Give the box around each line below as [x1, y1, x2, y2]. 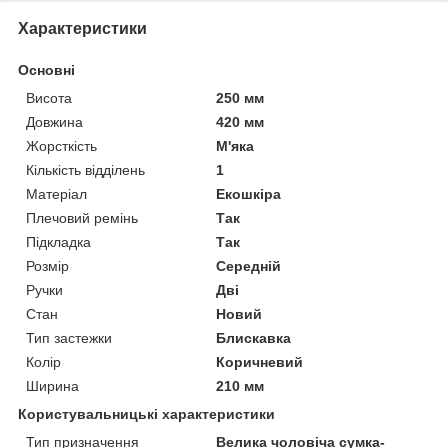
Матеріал [26, 186, 87, 203]
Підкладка [26, 234, 91, 251]
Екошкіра [216, 186, 282, 203]
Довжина [26, 114, 83, 131]
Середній [216, 258, 282, 275]
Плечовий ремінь [26, 210, 138, 227]
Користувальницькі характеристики [18, 406, 275, 423]
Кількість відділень [26, 162, 145, 179]
